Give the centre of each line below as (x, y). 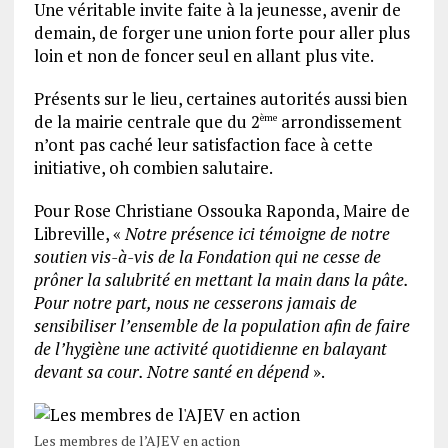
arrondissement (339, 121)
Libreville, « (79, 233)
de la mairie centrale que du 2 (146, 121)
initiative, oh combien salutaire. (153, 167)
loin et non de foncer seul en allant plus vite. (203, 55)
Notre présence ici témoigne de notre (257, 233)
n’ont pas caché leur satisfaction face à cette (203, 144)
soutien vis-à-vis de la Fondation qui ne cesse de (207, 256)
